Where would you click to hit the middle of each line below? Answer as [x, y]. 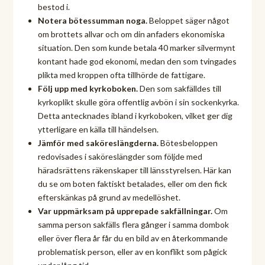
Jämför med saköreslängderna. [98, 143]
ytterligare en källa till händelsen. [98, 129]
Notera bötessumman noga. [92, 20]
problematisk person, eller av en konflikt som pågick [132, 251]
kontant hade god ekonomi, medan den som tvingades [137, 61]
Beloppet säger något [188, 20]
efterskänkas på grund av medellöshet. [109, 197]
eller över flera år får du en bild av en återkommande [132, 238]
